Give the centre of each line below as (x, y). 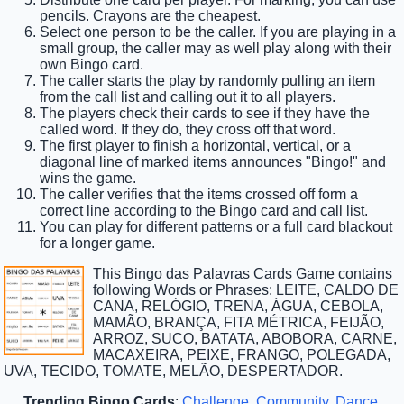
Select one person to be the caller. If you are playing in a (218, 32)
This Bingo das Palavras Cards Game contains (242, 274)
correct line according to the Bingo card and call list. (204, 211)
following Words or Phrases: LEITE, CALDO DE (245, 290)
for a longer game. (98, 243)
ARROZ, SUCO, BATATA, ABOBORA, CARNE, (244, 339)
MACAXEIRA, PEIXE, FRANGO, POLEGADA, (241, 355)
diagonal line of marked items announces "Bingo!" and (213, 162)
